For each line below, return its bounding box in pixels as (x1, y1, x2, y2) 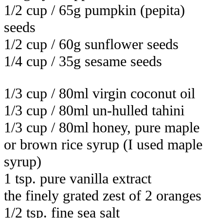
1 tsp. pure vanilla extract (4, 170, 151, 187)
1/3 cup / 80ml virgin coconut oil (4, 85, 195, 102)
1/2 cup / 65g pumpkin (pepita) (4, 2, 185, 19)
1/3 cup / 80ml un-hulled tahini (4, 102, 184, 119)
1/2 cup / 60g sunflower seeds (4, 36, 179, 53)
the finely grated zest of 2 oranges (4, 187, 201, 204)
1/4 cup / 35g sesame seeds (4, 53, 162, 70)
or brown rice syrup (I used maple (4, 136, 202, 153)
